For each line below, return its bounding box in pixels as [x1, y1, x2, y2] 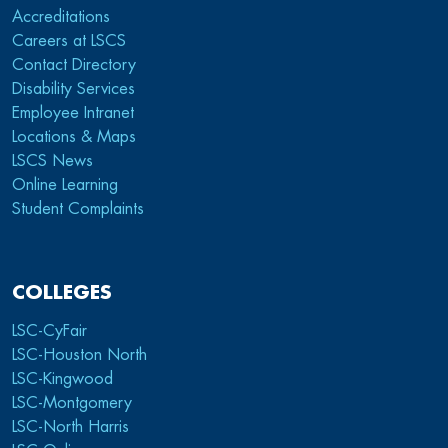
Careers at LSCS [12, 32, 126, 49]
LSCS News [12, 152, 93, 169]
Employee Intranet [12, 104, 134, 121]
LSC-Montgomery [12, 394, 132, 411]
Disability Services [12, 80, 135, 97]
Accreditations [12, 8, 110, 25]
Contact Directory [12, 56, 136, 73]
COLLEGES [12, 282, 112, 302]
